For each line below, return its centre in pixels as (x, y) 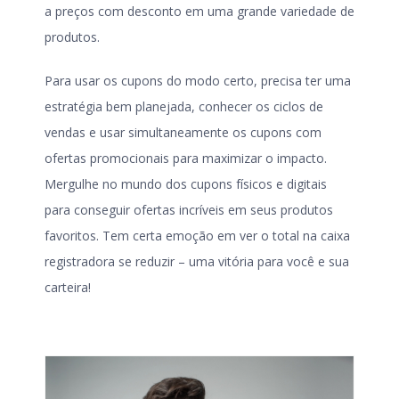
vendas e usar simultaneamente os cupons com (183, 133)
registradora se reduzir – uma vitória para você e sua (197, 262)
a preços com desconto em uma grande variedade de (199, 12)
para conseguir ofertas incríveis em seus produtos (189, 210)
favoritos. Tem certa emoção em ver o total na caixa (197, 236)
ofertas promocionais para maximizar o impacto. (186, 159)
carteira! (68, 288)
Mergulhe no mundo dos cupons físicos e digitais (186, 184)
